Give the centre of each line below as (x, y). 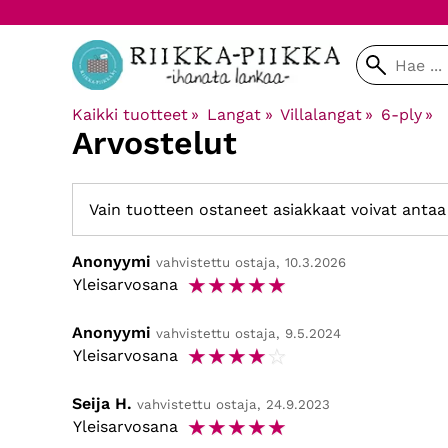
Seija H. (102, 404)
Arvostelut (154, 143)
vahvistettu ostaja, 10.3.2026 (251, 263)
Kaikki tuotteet (130, 114)
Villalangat (320, 114)
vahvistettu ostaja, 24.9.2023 (233, 405)
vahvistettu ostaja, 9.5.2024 (248, 334)
